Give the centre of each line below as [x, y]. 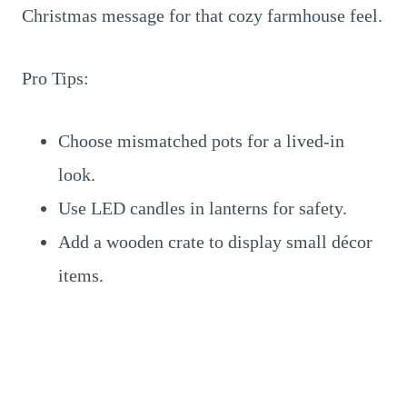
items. [81, 275]
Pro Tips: [55, 78]
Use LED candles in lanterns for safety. [203, 208]
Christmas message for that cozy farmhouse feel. [202, 15]
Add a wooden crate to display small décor [215, 242]
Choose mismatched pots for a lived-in [201, 141]
